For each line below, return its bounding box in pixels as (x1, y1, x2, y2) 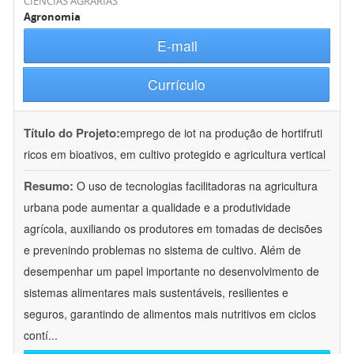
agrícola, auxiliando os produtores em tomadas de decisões (24, 220, 322, 237)
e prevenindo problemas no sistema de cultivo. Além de (24, 242, 301, 258)
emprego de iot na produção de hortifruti (120, 125, 322, 141)
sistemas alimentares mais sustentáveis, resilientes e (24, 284, 288, 301)
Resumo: (24, 177, 73, 195)
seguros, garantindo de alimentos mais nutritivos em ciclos (24, 306, 316, 322)
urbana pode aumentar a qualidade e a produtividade (24, 199, 291, 216)
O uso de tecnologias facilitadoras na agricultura (77, 178, 318, 194)
